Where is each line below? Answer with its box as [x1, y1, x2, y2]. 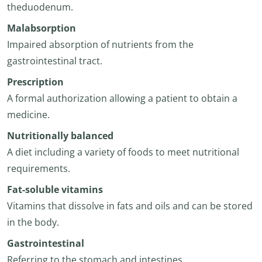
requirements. [7, 162, 70, 175]
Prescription [7, 75, 64, 88]
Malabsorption [7, 22, 76, 35]
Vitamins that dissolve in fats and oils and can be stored [7, 199, 253, 212]
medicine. [7, 108, 50, 121]
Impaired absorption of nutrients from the [7, 38, 194, 51]
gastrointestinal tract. [7, 54, 102, 67]
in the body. [7, 216, 59, 229]
